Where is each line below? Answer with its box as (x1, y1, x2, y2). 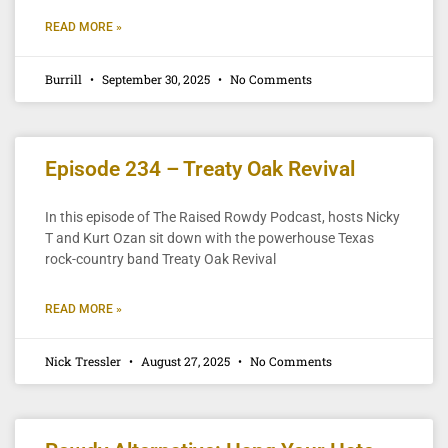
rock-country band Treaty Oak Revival (45, 250, 276, 267)
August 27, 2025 (138, 352, 233, 369)
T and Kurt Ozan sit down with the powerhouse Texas (45, 229, 374, 246)
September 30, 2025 (99, 70, 213, 87)
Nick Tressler (45, 352, 124, 369)
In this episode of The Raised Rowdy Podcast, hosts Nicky (45, 208, 400, 225)
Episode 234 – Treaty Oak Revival (45, 156, 355, 181)
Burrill (45, 70, 85, 87)
